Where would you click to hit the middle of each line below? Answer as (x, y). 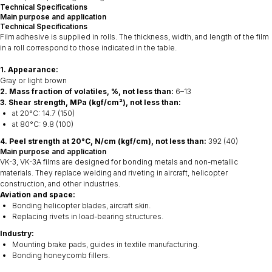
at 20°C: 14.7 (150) (43, 113)
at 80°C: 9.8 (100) (43, 124)
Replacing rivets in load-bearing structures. (88, 216)
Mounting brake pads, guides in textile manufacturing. (106, 244)
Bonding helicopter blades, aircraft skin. (81, 206)
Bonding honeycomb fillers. (61, 255)
